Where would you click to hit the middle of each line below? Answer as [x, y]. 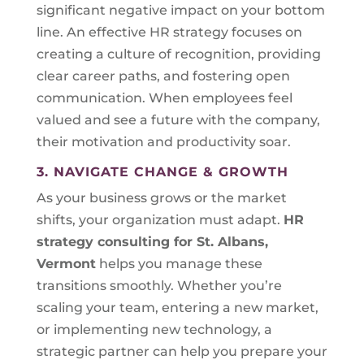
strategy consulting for [116, 242]
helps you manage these [179, 264]
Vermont [66, 264]
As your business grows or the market [161, 198]
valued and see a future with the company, [178, 120]
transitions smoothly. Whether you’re [159, 286]
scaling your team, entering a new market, [177, 308]
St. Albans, [232, 242]
